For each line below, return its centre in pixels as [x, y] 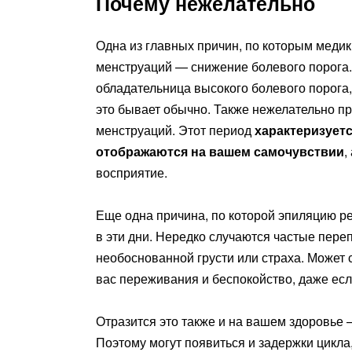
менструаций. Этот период [175, 130]
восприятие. [132, 172]
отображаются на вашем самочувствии [220, 151]
